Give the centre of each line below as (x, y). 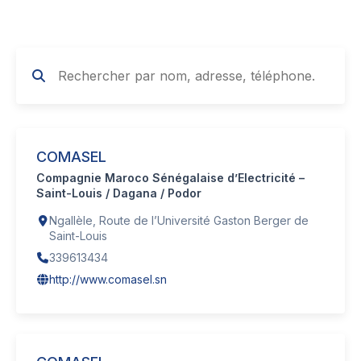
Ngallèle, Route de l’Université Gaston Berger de (179, 220)
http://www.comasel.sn (108, 279)
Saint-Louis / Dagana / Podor (119, 193)
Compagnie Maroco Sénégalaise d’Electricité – (170, 177)
